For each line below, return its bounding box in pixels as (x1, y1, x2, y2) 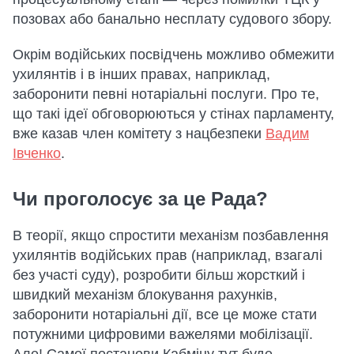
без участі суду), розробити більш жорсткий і (13, 267, 305, 283)
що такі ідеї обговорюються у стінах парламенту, (13, 106, 334, 122)
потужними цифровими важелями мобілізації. (13, 326, 313, 342)
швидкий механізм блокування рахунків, (13, 287, 277, 303)
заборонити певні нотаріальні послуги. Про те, (13, 86, 319, 102)
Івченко (13, 145, 61, 161)
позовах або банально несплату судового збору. (13, 11, 332, 27)
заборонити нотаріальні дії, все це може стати (13, 307, 317, 322)
